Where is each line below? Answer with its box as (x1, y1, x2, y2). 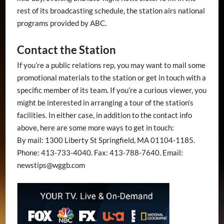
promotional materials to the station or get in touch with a (16, 73, 206, 82)
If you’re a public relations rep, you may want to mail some (16, 60, 205, 70)
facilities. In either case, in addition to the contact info (16, 110, 192, 120)
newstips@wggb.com (16, 160, 85, 170)
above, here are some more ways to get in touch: (16, 123, 174, 132)
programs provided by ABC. (16, 18, 106, 27)
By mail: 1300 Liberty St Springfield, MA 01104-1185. (16, 135, 195, 145)
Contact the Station (16, 43, 116, 57)
